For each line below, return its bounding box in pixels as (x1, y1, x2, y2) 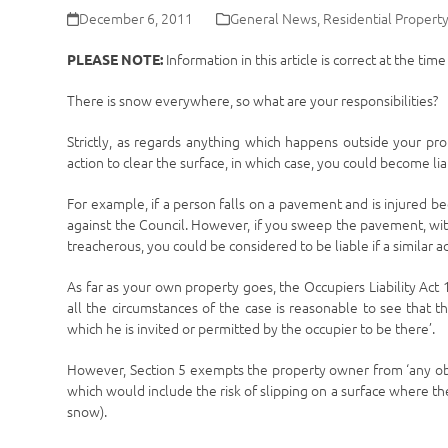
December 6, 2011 (79, 8, 194, 28)
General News (230, 8, 318, 28)
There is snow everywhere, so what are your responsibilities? (67, 90, 439, 110)
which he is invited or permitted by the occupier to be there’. (67, 318, 436, 338)
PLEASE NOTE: (67, 50, 164, 68)
